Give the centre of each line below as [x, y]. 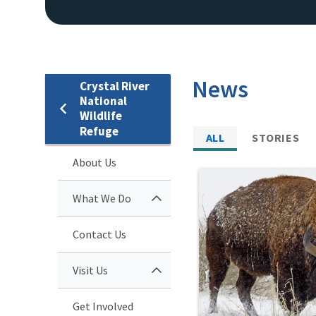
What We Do [102, 198]
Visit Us [90, 270]
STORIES [276, 137]
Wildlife [101, 115]
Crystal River [115, 86]
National [103, 101]
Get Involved [103, 306]
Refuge [99, 131]
